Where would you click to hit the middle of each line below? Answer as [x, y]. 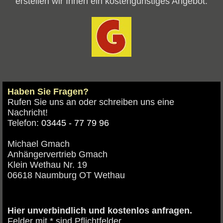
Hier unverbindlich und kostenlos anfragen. [100, 211]
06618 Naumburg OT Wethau [66, 175]
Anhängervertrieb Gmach [57, 155]
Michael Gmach [39, 144]
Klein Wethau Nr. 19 [47, 165]
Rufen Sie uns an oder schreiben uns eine [91, 102]
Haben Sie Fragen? [48, 92]
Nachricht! [28, 113]
